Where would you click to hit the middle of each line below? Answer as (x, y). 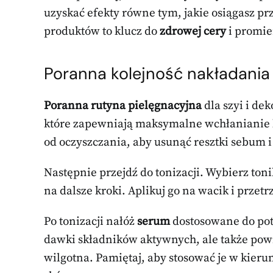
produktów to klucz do (102, 31)
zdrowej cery (193, 31)
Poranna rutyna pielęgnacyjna (123, 105)
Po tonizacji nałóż (90, 221)
